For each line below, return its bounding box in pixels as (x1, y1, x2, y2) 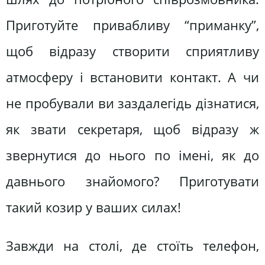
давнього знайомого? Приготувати (6, 172, 259, 190)
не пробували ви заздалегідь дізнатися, (6, 93, 259, 112)
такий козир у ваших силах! (6, 198, 181, 216)
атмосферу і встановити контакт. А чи (6, 67, 259, 86)
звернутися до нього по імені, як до (6, 146, 259, 164)
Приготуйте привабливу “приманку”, (6, 15, 259, 34)
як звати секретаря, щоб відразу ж (6, 119, 259, 138)
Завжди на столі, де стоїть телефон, (6, 237, 259, 256)
